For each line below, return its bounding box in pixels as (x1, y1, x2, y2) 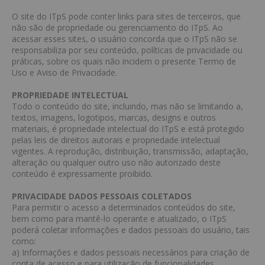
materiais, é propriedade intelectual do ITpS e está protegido (12, 123, 244, 134)
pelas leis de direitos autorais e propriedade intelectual (12, 134, 220, 146)
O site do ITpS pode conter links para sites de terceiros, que (12, 11, 241, 22)
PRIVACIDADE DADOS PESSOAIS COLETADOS (12, 190, 192, 202)
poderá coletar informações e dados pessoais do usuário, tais (12, 224, 250, 235)
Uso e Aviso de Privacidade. (12, 67, 117, 78)
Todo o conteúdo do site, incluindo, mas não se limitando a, (12, 101, 243, 112)
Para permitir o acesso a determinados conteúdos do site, (12, 202, 235, 213)
